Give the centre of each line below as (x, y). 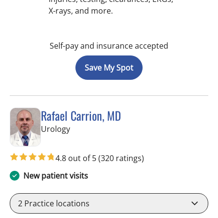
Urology (55, 129)
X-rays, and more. (81, 11)
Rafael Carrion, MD (81, 115)
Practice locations (56, 203)
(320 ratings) (121, 158)
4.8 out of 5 (77, 158)
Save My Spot (109, 68)
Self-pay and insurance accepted (109, 46)
